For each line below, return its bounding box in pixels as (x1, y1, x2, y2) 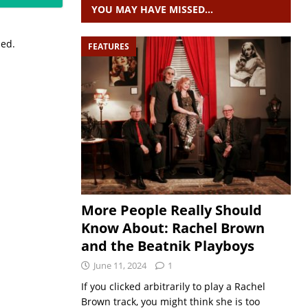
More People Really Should (80, 200, 262, 219)
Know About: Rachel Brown (80, 218, 265, 237)
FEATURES (87, 41, 129, 52)
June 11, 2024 (93, 258, 146, 272)
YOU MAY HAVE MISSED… (91, 3, 213, 16)
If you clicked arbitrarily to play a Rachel (80, 279, 265, 293)
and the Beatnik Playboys (80, 236, 254, 255)
